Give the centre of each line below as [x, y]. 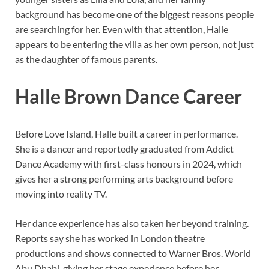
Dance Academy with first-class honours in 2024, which [128, 163]
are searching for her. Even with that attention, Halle [122, 29]
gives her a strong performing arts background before [124, 178]
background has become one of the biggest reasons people [134, 14]
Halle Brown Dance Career [128, 96]
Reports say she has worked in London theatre [110, 238]
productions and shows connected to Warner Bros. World [133, 253]
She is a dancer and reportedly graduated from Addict [124, 148]
